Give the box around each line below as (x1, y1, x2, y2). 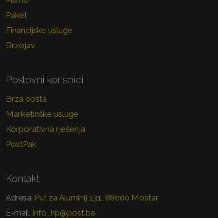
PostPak (6, 139, 36, 149)
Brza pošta (6, 94, 47, 104)
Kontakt (6, 173, 39, 185)
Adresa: (6, 193, 33, 203)
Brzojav (6, 40, 35, 51)
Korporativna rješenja (6, 124, 85, 134)
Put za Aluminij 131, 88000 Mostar (35, 193, 159, 203)
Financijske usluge (6, 25, 73, 36)
